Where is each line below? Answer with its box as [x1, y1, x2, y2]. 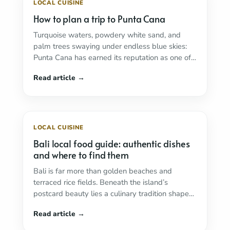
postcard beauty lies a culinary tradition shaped [33, 188, 194, 199]
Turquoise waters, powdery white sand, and [33, 30, 181, 40]
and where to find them [33, 148, 129, 161]
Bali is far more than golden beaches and [33, 166, 172, 176]
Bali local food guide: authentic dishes [33, 137, 190, 150]
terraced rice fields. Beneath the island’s [33, 177, 168, 187]
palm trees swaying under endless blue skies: [33, 41, 187, 51]
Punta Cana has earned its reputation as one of [33, 52, 191, 63]
